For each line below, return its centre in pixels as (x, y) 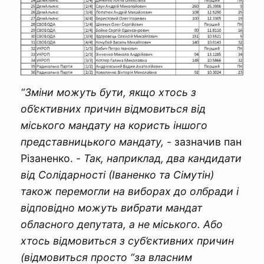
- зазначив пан (203, 142)
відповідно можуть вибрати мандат (111, 208)
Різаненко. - (52, 159)
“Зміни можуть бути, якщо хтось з (108, 93)
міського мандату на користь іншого (114, 126)
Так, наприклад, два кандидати (163, 159)
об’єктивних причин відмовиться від (113, 109)
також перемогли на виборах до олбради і (130, 192)
